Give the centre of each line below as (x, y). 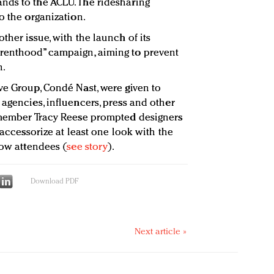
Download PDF (54, 182)
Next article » (160, 232)
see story (87, 147)
